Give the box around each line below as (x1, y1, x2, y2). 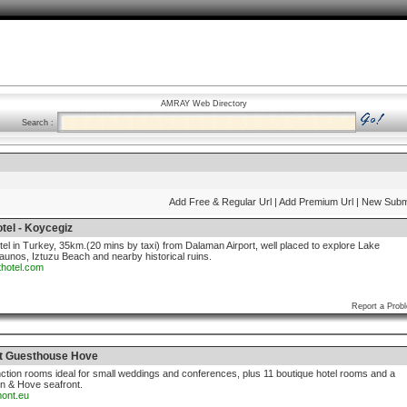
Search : (22, 118, 54, 127)
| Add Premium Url (274, 196, 353, 207)
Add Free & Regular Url (169, 196, 272, 207)
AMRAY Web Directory (160, 99, 247, 108)
